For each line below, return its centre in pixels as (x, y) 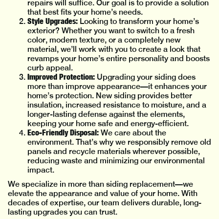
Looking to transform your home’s (138, 22)
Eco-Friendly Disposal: (63, 133)
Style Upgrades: (53, 21)
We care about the (132, 133)
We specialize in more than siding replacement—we (100, 184)
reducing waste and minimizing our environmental (116, 161)
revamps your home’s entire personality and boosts (119, 59)
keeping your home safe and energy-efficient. (108, 124)
